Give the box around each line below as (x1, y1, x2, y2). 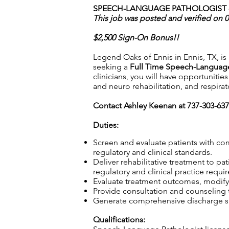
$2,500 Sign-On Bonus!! (93, 33, 181, 42)
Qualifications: (93, 215, 145, 224)
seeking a (93, 62, 130, 72)
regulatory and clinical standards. (93, 147, 212, 157)
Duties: (93, 120, 119, 130)
